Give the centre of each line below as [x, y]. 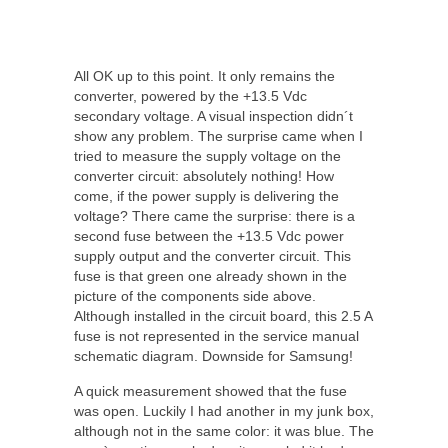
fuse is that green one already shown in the [210, 275]
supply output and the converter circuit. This [212, 255]
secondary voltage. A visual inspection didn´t [213, 115]
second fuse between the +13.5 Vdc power [209, 235]
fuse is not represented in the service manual [216, 335]
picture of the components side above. [195, 295]
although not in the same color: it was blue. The [224, 430]
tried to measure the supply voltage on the [207, 155]
